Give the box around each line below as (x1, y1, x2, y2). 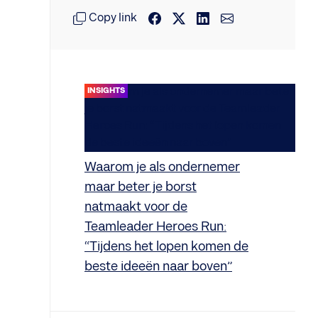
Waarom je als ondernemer (84, 160, 240, 175)
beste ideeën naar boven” (84, 259, 232, 274)
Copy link (89, 11, 137, 25)
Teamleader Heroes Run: (84, 219, 226, 234)
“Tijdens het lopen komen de (84, 239, 248, 254)
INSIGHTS (87, 86, 125, 95)
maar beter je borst (84, 180, 197, 194)
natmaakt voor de (84, 199, 187, 214)
